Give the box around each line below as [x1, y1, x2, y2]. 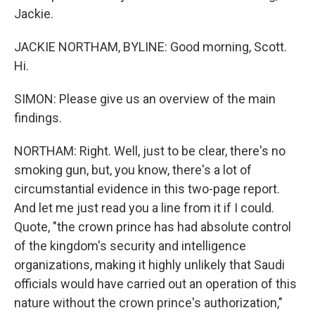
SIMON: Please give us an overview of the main [14, 91, 276, 106]
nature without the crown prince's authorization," [14, 295, 283, 310]
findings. [14, 110, 62, 125]
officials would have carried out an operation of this [14, 276, 297, 291]
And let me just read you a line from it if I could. [14, 200, 274, 215]
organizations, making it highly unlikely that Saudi [14, 257, 285, 272]
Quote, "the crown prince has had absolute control [14, 219, 291, 234]
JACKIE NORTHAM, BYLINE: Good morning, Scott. [14, 39, 287, 54]
